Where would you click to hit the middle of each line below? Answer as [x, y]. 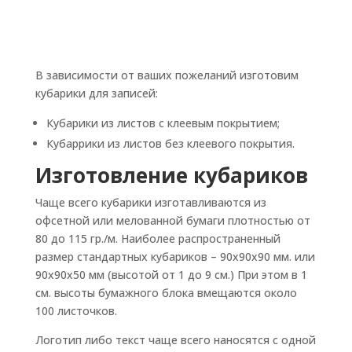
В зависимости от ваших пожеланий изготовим [167, 75]
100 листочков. [76, 311]
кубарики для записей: [96, 93]
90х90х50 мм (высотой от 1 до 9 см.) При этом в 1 [171, 275]
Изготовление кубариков [171, 175]
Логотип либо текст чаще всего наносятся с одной [175, 340]
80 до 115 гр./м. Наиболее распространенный [158, 238]
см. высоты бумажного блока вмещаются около [166, 293]
